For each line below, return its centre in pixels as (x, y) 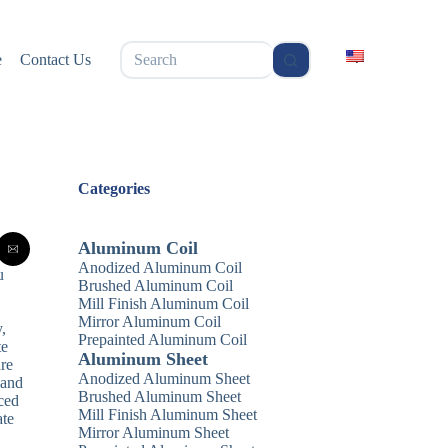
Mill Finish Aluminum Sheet (168, 414)
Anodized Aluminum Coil (160, 267)
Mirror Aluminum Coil (150, 321)
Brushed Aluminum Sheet (160, 396)
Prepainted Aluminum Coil (163, 339)
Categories (114, 188)
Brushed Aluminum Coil (156, 285)
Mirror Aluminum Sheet (154, 432)
